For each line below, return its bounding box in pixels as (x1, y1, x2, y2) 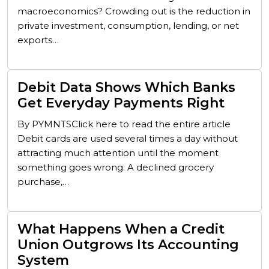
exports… (17, 34, 59, 46)
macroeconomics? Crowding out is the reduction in (17, 5, 250, 17)
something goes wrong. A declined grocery (17, 162, 214, 173)
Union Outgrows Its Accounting (17, 237, 239, 253)
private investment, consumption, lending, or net (17, 20, 239, 31)
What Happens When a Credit (17, 221, 225, 237)
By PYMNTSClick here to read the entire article (17, 118, 231, 130)
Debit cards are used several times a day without (17, 133, 238, 144)
